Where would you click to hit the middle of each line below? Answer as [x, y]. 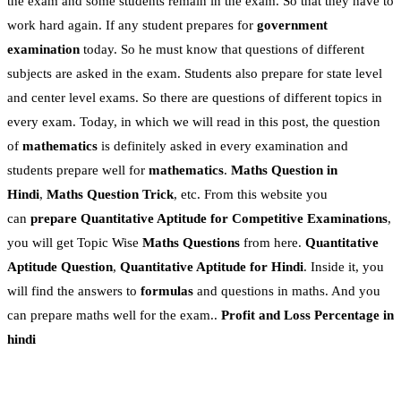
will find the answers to [74, 291]
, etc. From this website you [251, 195]
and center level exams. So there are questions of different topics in [195, 98]
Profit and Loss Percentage [300, 316]
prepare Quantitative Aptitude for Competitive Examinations [209, 219]
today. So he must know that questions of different [222, 50]
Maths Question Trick [110, 195]
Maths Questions [191, 243]
